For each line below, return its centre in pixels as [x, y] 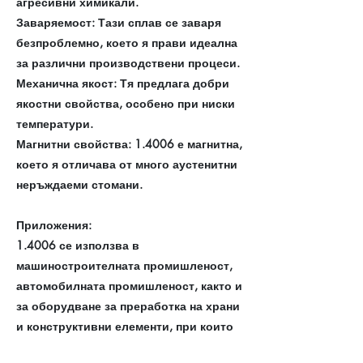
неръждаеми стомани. [79, 184]
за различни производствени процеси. [128, 62]
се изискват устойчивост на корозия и [127, 346]
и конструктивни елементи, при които [125, 326]
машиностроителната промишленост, [124, 265]
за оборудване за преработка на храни [128, 305]
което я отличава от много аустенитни [127, 164]
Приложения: [54, 224]
